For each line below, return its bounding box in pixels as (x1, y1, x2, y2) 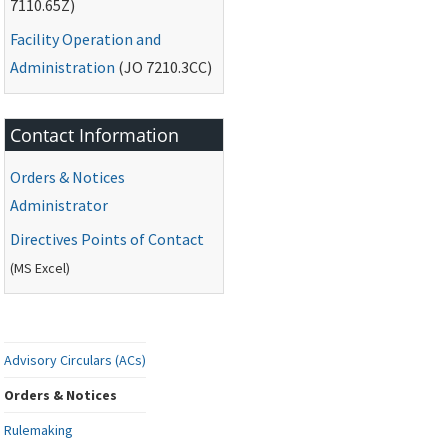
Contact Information (10, 123, 180, 148)
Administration (10, 57, 116, 78)
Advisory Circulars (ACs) (4, 351, 147, 370)
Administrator (10, 195, 109, 216)
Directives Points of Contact (10, 229, 205, 250)
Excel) (32, 259, 71, 278)
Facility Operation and (10, 29, 162, 50)
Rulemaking (4, 421, 74, 440)
